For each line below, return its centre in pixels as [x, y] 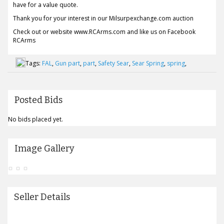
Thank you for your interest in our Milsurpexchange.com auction [103, 18]
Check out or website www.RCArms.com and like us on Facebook [104, 32]
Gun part [67, 63]
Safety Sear [113, 63]
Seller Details [42, 197]
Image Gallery [44, 148]
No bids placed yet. [35, 119]
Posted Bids [38, 100]
